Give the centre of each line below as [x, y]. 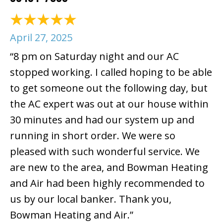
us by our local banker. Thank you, [91, 199]
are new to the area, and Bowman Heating [109, 167]
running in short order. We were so [93, 135]
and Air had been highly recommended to [107, 183]
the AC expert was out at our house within [109, 104]
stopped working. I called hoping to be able [111, 72]
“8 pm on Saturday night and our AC [94, 56]
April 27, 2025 [41, 37]
